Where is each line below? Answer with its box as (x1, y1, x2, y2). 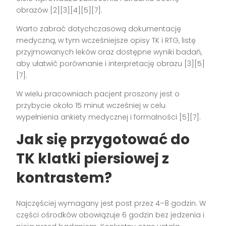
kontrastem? (16, 168, 112, 188)
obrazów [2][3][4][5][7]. (16, 5, 103, 16)
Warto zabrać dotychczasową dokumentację (16, 24, 182, 34)
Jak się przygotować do (16, 130, 190, 150)
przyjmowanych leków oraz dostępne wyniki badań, (16, 47, 202, 58)
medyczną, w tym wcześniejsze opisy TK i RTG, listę (16, 35, 196, 46)
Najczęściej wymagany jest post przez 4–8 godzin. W (16, 198, 206, 209)
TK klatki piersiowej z (16, 149, 169, 169)
